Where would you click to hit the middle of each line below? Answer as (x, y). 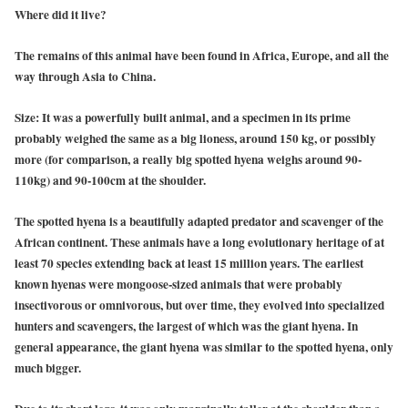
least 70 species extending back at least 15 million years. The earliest (189, 264)
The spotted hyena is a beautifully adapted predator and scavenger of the (199, 222)
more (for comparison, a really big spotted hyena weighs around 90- (188, 160)
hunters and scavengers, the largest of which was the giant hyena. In (186, 326)
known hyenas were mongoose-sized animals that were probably (178, 285)
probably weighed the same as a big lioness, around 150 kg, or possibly (195, 139)
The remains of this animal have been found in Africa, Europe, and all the (202, 55)
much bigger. (48, 368)
